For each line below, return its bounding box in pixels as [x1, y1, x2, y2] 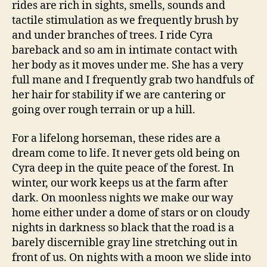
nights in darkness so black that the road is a [12, 221, 234, 235]
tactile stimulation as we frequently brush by [12, 14, 238, 27]
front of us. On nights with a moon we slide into [12, 250, 251, 265]
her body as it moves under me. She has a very [12, 58, 243, 72]
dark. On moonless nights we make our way [12, 191, 233, 205]
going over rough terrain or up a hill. [12, 103, 195, 117]
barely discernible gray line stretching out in [12, 235, 238, 250]
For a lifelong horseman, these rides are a [12, 131, 221, 145]
